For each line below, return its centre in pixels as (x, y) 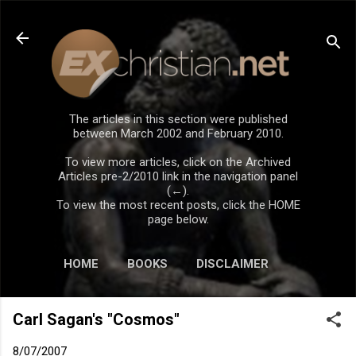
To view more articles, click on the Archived (178, 162)
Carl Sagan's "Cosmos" (96, 319)
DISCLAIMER (232, 263)
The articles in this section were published (178, 119)
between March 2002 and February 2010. (178, 133)
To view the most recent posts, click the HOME (178, 205)
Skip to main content (178, 20)
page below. (178, 219)
